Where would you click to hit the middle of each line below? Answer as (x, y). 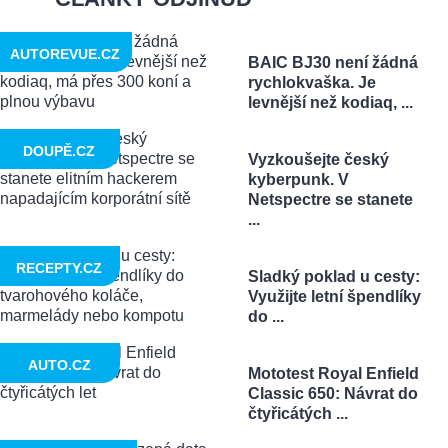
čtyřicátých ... (297, 413)
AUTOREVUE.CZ (65, 53)
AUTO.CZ (59, 364)
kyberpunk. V (298, 179)
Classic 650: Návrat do (332, 393)
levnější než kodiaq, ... (330, 102)
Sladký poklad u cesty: (333, 276)
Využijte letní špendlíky (334, 296)
